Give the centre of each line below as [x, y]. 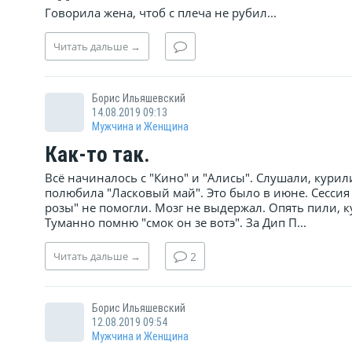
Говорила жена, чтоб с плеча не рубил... [161, 13]
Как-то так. [97, 155]
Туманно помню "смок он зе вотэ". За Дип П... [176, 222]
